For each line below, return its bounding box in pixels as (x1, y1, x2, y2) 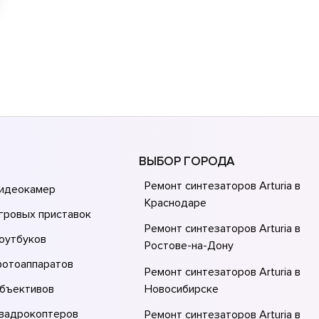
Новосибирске (145, 281, 219, 296)
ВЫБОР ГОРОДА (139, 153, 235, 169)
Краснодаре (145, 195, 207, 210)
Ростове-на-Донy (145, 239, 234, 253)
